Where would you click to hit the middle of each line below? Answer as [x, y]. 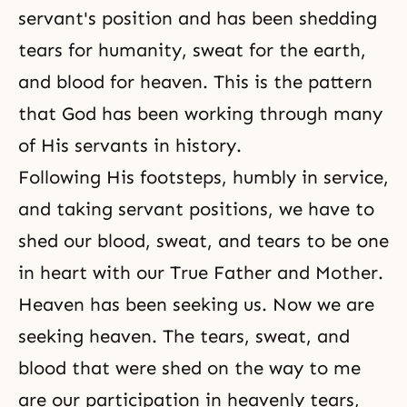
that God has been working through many [200, 114]
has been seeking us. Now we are [229, 304]
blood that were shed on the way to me [189, 368]
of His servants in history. [130, 145]
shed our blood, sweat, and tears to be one [203, 241]
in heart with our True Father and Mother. [201, 273]
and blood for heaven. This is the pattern [195, 82]
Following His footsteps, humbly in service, [203, 177]
